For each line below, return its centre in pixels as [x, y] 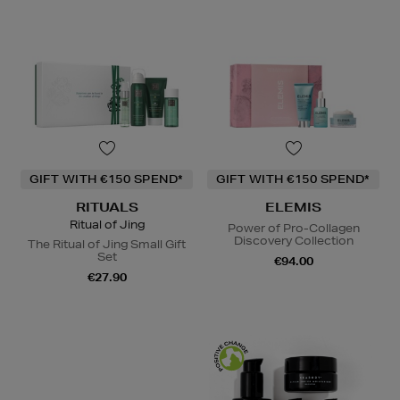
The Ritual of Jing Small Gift [107, 244]
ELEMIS [293, 207]
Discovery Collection [293, 240]
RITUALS [107, 207]
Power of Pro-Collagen [293, 228]
